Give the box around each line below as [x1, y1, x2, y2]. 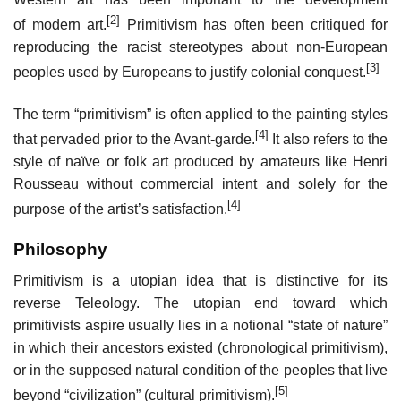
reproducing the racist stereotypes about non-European [13, 39, 388, 55]
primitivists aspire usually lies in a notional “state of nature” [13, 317, 388, 333]
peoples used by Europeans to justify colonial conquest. [13, 64, 366, 81]
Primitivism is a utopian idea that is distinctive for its [13, 272, 388, 288]
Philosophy [13, 240, 107, 260]
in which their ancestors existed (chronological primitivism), [13, 339, 388, 355]
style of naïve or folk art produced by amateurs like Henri [13, 153, 388, 169]
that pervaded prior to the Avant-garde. [13, 131, 255, 147]
